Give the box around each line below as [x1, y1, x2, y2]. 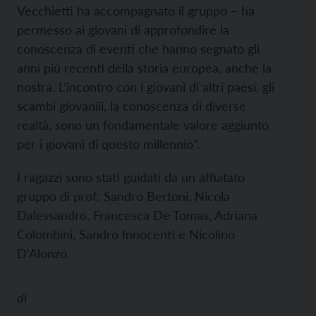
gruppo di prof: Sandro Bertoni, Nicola [17, 188, 230, 204]
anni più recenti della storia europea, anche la [17, 60, 272, 75]
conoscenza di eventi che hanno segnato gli [17, 41, 260, 56]
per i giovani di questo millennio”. [17, 136, 200, 152]
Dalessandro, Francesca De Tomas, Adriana [17, 207, 257, 223]
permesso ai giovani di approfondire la [17, 22, 229, 37]
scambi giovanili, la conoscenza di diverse [17, 98, 246, 114]
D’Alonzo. [17, 245, 70, 261]
